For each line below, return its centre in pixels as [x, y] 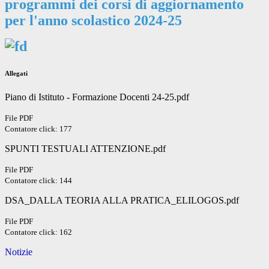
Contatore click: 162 [38, 232]
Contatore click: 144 [38, 181]
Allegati [16, 74]
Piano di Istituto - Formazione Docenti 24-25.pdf [97, 97]
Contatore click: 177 [38, 129]
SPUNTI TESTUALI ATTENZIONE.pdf [85, 149]
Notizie [19, 252]
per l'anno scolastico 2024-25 [93, 21]
